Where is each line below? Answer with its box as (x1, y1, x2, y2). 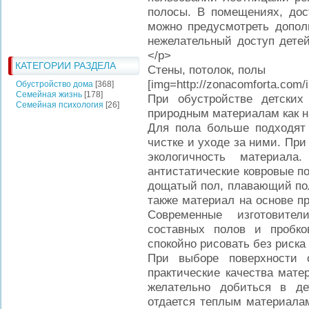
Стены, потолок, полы (148, 63, 266, 77)
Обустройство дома (16, 79, 93, 89)
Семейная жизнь (16, 89, 82, 99)
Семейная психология (16, 99, 103, 110)
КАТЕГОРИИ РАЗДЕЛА (15, 59, 116, 71)
